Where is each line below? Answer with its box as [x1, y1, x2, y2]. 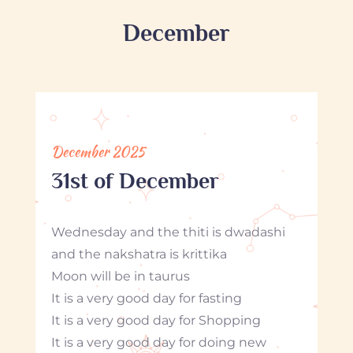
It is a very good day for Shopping [50, 312, 261, 328]
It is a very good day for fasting [50, 290, 242, 306]
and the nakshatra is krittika [50, 246, 227, 262]
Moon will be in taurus [50, 268, 190, 284]
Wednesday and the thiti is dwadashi [50, 224, 285, 240]
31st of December [50, 168, 219, 193]
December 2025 [50, 140, 145, 162]
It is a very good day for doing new [50, 334, 266, 350]
